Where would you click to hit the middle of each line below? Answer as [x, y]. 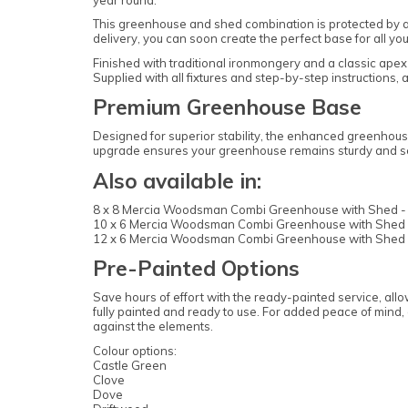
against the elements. [153, 326]
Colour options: [135, 350]
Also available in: [177, 180]
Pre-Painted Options [196, 269]
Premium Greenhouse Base [227, 107]
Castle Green [130, 365]
